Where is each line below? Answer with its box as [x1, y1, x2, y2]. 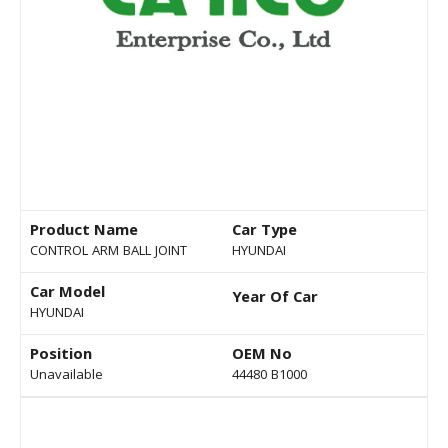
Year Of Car [232, 286, 318, 313]
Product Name [30, 219, 138, 246]
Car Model [30, 281, 105, 308]
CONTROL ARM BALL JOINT [30, 241, 187, 264]
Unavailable [30, 365, 103, 388]
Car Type [232, 219, 297, 246]
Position [30, 343, 92, 370]
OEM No [232, 343, 292, 370]
